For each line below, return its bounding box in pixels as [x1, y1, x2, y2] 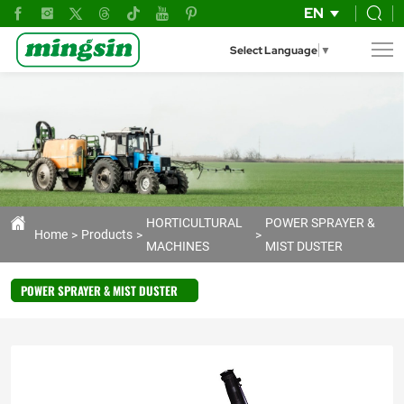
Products [81, 225, 133, 243]
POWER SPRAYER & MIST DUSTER [21, 280, 178, 301]
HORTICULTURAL [146, 214, 243, 232]
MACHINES [146, 237, 209, 255]
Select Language [230, 43, 317, 58]
